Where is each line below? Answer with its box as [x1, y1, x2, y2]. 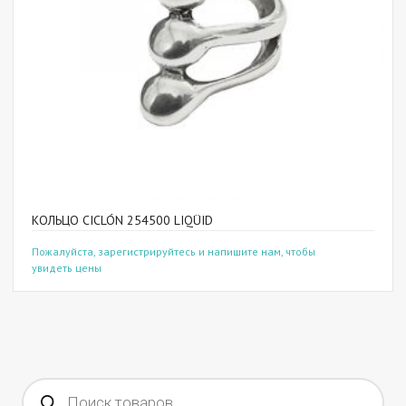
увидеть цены [32, 261, 101, 275]
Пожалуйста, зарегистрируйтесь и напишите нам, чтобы [32, 245, 315, 258]
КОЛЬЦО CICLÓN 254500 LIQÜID [32, 212, 213, 228]
